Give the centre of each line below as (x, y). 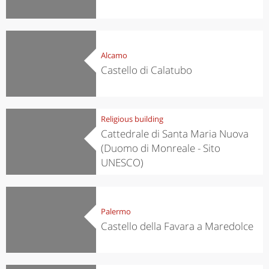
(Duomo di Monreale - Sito (160, 148)
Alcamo (114, 55)
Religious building (132, 119)
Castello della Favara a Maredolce (177, 226)
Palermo (116, 211)
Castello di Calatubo (146, 70)
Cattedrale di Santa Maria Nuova (174, 133)
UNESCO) (122, 162)
